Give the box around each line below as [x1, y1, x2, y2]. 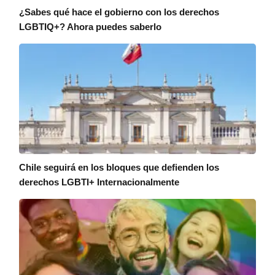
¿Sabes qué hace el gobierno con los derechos [19, 7, 220, 17]
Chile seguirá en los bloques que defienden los [19, 162, 220, 172]
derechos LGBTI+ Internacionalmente [19, 177, 180, 187]
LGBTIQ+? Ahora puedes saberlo [19, 21, 162, 32]
